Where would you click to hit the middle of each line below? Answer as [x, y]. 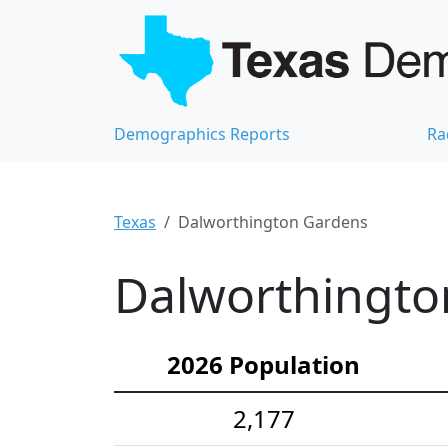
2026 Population [263, 365]
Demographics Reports [202, 134]
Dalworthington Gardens [273, 222]
